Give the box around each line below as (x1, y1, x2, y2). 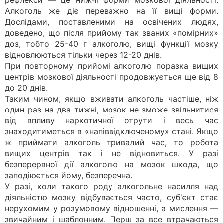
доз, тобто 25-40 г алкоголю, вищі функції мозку (5, 39, 218, 49)
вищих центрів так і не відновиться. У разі (5, 148, 218, 158)
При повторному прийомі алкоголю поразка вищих (5, 61, 218, 71)
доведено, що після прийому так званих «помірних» (5, 28, 218, 38)
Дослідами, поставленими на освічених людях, (5, 17, 218, 27)
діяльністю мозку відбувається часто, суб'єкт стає (5, 192, 218, 202)
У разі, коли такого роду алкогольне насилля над (5, 181, 218, 191)
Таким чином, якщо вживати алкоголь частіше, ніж (5, 94, 218, 104)
